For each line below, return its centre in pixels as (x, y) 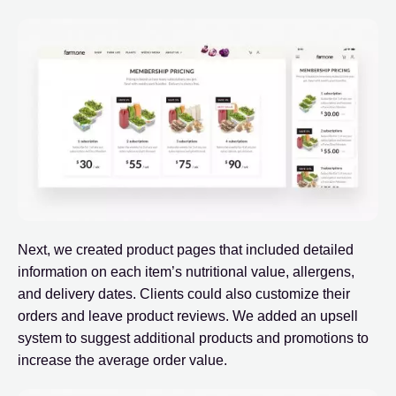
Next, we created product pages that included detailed (186, 249)
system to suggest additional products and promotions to (193, 338)
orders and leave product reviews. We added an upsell (188, 316)
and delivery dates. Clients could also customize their (184, 293)
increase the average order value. (122, 360)
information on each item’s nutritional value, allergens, (186, 271)
